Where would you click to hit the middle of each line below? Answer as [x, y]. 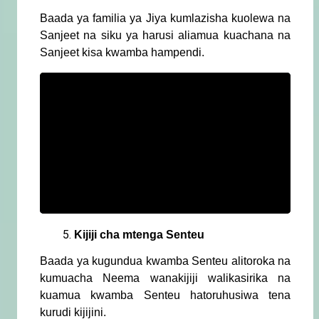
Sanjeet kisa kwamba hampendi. [122, 53]
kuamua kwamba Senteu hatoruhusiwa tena [165, 296]
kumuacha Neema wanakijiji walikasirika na [165, 278]
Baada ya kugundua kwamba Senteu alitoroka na [165, 261]
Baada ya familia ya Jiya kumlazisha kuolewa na [165, 19]
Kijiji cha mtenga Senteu [139, 235]
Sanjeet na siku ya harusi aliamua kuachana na [165, 36]
